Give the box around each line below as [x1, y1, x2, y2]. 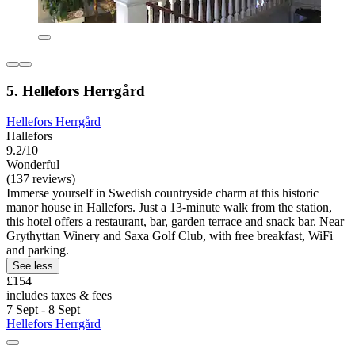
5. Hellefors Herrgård [6, 82, 145, 100]
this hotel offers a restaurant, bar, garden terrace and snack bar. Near [6, 214, 344, 228]
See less [13, 259, 53, 272]
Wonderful [6, 157, 59, 171]
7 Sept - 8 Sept [6, 302, 80, 316]
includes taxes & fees [6, 288, 112, 302]
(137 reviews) [6, 171, 75, 185]
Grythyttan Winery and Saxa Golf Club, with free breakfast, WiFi [6, 228, 333, 242]
